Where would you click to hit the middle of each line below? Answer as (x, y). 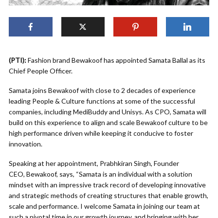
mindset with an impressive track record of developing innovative (107, 185)
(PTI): (18, 60)
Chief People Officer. (41, 71)
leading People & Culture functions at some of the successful (102, 101)
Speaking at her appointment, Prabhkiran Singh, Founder (94, 163)
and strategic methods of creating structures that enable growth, (109, 196)
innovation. (26, 144)
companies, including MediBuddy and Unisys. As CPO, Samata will (108, 112)
